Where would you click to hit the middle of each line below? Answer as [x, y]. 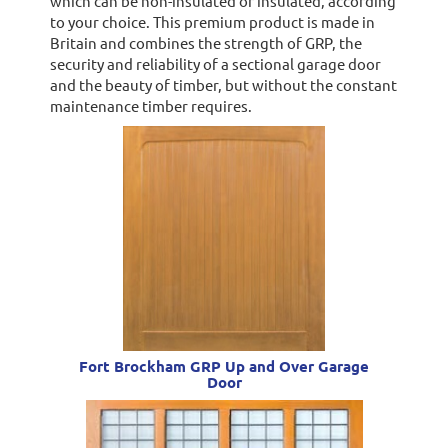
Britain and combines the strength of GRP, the [205, 42]
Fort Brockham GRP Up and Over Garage [224, 365]
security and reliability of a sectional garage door [215, 63]
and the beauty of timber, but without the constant [223, 84]
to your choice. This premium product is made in [212, 21]
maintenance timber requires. [150, 105]
